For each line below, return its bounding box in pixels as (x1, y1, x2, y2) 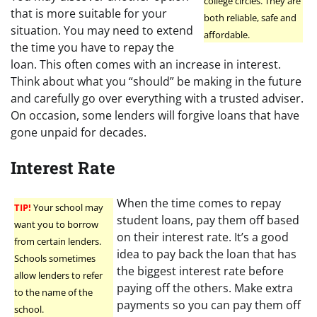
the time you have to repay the (11, 40, 174, 56)
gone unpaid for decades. (11, 125, 146, 141)
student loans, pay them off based (117, 212, 299, 229)
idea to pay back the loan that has (117, 246, 296, 263)
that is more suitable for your (11, 6, 167, 22)
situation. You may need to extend (11, 23, 193, 39)
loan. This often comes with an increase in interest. (11, 57, 281, 73)
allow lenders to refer (14, 269, 103, 282)
